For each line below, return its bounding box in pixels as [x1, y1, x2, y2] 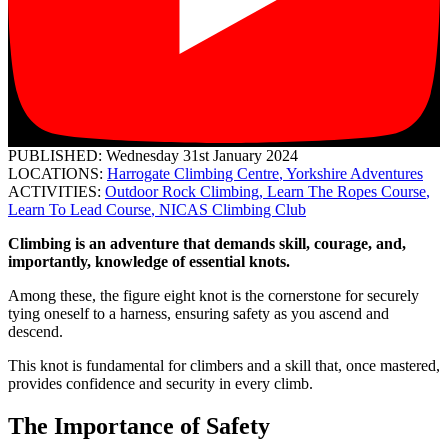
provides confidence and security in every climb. [8, 374, 313, 392]
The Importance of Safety [8, 412, 270, 439]
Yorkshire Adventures [286, 164, 423, 182]
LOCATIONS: [8, 164, 107, 182]
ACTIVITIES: [8, 182, 105, 200]
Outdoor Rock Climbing [105, 182, 259, 200]
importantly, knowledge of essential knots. [8, 252, 290, 270]
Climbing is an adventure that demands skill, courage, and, [8, 234, 406, 252]
